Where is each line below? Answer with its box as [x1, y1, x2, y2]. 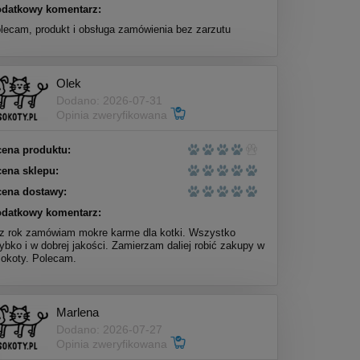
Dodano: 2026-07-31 [56, 93, 163, 107]
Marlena [56, 305, 100, 319]
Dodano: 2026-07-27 [56, 322, 163, 336]
